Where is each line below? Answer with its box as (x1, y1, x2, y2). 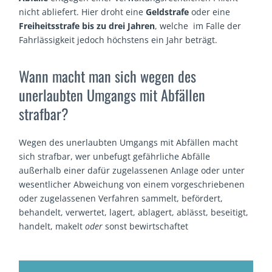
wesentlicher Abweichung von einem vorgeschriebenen (19, 178, 245, 191)
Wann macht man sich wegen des (19, 65, 197, 87)
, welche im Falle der (155, 19, 242, 32)
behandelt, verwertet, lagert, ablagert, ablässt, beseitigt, (19, 206, 249, 219)
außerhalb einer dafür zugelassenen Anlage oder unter (19, 165, 245, 177)
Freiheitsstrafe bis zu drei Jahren (19, 19, 155, 32)
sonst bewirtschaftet (105, 220, 189, 233)
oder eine (189, 5, 231, 18)
